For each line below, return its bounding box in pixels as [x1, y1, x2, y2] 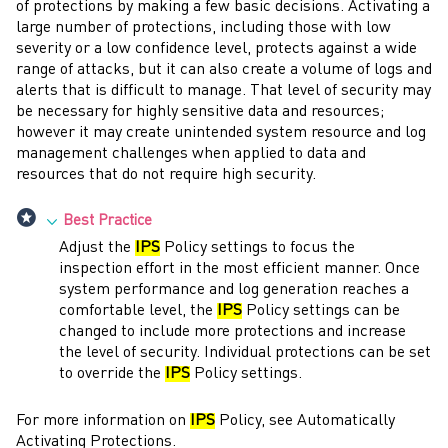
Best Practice [63, 213, 152, 229]
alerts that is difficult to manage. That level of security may [16, 82, 431, 99]
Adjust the [58, 239, 135, 256]
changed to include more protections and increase [58, 323, 406, 340]
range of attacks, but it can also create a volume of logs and [16, 61, 432, 78]
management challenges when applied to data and [16, 145, 366, 162]
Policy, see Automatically [215, 412, 395, 429]
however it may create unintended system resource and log [16, 124, 426, 141]
